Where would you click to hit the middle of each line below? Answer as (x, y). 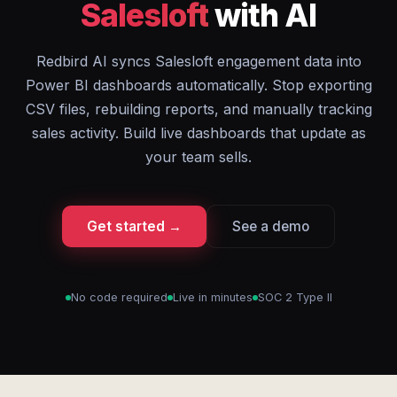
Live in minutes (212, 297)
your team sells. (198, 157)
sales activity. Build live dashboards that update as (198, 133)
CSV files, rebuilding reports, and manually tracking (198, 109)
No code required (119, 297)
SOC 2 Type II (295, 297)
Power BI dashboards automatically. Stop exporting (198, 85)
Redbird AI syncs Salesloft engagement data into (198, 61)
